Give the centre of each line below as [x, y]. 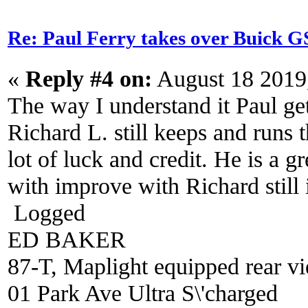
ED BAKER [67, 239]
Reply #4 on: [89, 78]
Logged [46, 212]
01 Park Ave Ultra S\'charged [143, 293]
